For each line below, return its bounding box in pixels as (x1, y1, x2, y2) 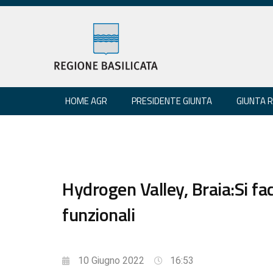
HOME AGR (65, 93, 107, 108)
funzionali (62, 200, 135, 229)
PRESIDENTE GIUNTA (132, 93, 212, 108)
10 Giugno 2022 (78, 254, 144, 266)
